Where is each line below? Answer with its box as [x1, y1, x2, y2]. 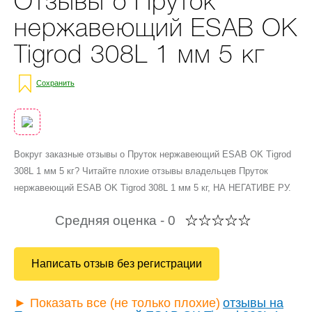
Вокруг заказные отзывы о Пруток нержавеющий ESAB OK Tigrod [14, 149, 291, 159]
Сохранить [36, 78, 75, 87]
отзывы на [223, 295, 283, 310]
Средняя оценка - [55, 212, 168, 228]
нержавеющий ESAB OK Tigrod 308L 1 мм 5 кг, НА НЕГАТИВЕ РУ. [14, 182, 291, 193]
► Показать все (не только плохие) [14, 295, 220, 310]
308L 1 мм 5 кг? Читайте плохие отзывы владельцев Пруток [14, 166, 268, 176]
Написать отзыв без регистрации [31, 257, 202, 270]
